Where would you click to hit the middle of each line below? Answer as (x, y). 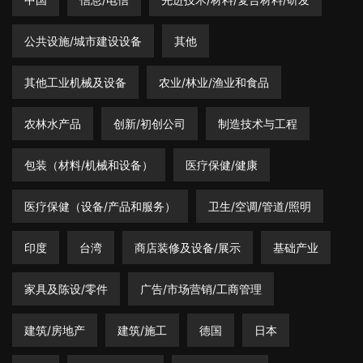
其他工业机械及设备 (75, 83)
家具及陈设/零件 (66, 289)
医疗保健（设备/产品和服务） (100, 207)
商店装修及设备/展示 (188, 248)
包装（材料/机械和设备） (89, 165)
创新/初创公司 (149, 124)
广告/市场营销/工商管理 (201, 289)
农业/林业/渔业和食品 (214, 83)
